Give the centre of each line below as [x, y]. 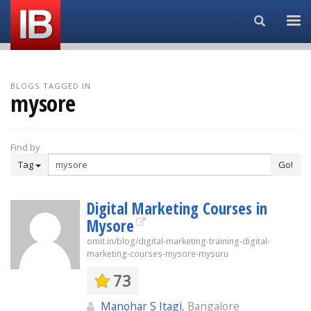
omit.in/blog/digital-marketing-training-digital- [178, 241]
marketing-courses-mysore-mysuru [158, 254]
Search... [284, 20]
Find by [25, 147]
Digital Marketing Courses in [177, 208]
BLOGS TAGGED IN [51, 86]
